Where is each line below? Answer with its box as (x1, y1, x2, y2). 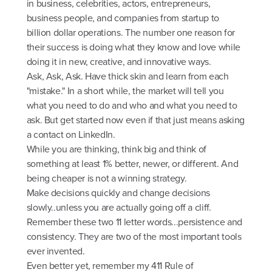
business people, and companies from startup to (26, 11, 220, 25)
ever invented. (26, 244, 85, 259)
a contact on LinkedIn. (26, 127, 115, 142)
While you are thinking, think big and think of (26, 142, 207, 157)
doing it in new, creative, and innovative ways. (26, 55, 211, 69)
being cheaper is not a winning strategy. (26, 171, 187, 186)
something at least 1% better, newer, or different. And (26, 157, 239, 171)
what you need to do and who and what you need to (26, 98, 237, 113)
